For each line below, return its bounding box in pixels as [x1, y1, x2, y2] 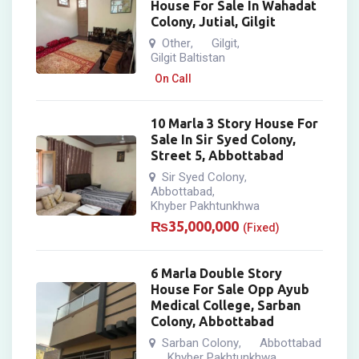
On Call [155, 72, 192, 86]
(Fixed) [243, 221, 280, 235]
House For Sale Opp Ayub [151, 282, 310, 297]
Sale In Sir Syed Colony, [151, 132, 296, 147]
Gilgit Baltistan [151, 50, 226, 66]
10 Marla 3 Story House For [151, 116, 319, 131]
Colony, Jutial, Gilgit [151, 14, 276, 30]
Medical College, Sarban [151, 298, 301, 313]
